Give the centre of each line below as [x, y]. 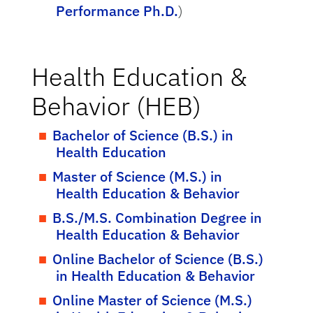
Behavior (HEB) [116, 106]
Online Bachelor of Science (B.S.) [158, 259]
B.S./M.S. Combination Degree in [157, 218]
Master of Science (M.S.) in [137, 176]
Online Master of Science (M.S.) [152, 300]
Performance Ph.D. [117, 11]
